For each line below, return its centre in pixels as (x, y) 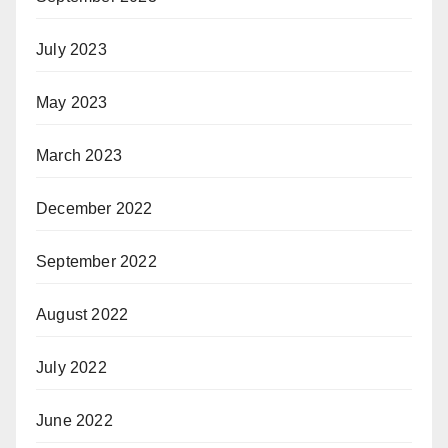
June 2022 (74, 420)
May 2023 (72, 102)
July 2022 (71, 367)
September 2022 (96, 261)
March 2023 (79, 155)
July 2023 (71, 49)
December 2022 (94, 208)
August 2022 (82, 314)
